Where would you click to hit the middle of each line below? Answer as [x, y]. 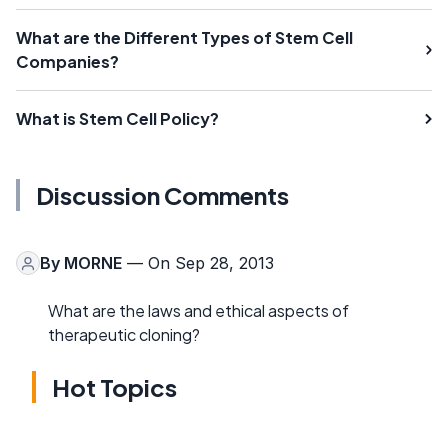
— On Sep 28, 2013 [198, 263]
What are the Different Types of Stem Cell [184, 37]
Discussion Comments [162, 195]
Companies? [67, 61]
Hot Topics [114, 387]
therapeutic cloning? [124, 334]
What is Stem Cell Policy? [117, 118]
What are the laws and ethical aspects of [198, 310]
